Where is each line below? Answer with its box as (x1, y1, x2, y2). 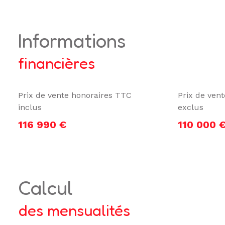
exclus (178, 102, 203, 113)
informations (22, 29, 126, 53)
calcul (31, 176, 73, 200)
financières (18, 54, 95, 73)
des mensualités (18, 201, 130, 220)
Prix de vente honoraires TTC (18, 90, 132, 100)
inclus (18, 102, 42, 113)
